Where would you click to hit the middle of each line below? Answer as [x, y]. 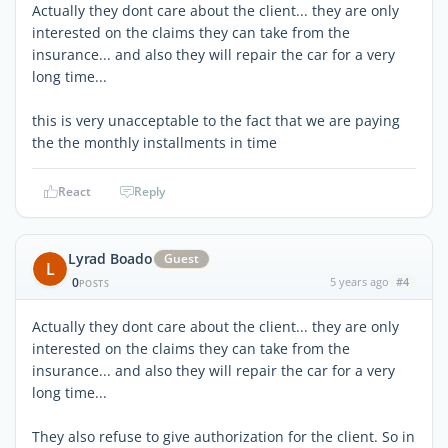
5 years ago [359, 281]
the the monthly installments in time [154, 142]
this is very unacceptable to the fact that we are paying [216, 120]
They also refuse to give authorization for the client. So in [223, 436]
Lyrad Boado [110, 258]
